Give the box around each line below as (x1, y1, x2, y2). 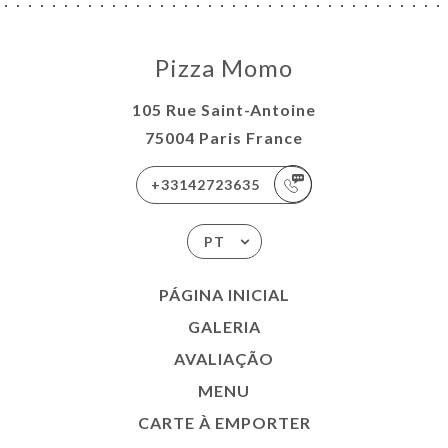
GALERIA (187, 316, 261, 336)
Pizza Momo (155, 52, 293, 82)
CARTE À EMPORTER (137, 412, 311, 432)
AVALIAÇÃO (174, 348, 274, 368)
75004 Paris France (145, 127, 303, 147)
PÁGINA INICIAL (158, 284, 290, 304)
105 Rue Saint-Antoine (132, 99, 316, 119)
